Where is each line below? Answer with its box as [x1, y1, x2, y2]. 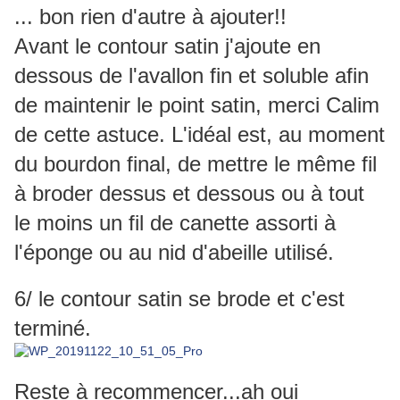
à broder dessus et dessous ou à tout [14, 181, 364, 206]
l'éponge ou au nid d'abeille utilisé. [14, 240, 334, 265]
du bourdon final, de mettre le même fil [14, 152, 377, 177]
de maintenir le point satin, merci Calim [14, 93, 379, 118]
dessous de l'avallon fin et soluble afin [14, 63, 369, 88]
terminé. [14, 316, 91, 341]
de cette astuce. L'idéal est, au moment [14, 122, 385, 147]
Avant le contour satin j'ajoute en [14, 34, 321, 59]
